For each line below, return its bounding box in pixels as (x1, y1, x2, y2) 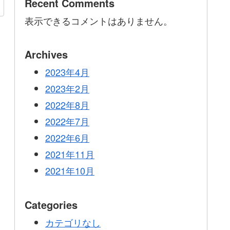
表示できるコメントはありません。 (25, 13, 172, 27)
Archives (25, 47, 68, 62)
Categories (25, 197, 78, 212)
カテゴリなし (45, 215, 101, 229)
